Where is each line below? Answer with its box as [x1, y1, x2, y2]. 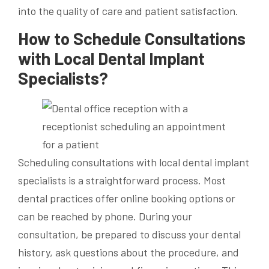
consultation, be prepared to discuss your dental [18, 227, 241, 241]
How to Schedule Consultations [18, 28, 246, 49]
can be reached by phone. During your [18, 209, 192, 223]
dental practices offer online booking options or [18, 191, 235, 205]
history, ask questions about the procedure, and [18, 245, 239, 259]
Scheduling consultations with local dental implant [18, 155, 249, 169]
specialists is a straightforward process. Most [18, 173, 226, 187]
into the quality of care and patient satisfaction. [18, 4, 238, 17]
